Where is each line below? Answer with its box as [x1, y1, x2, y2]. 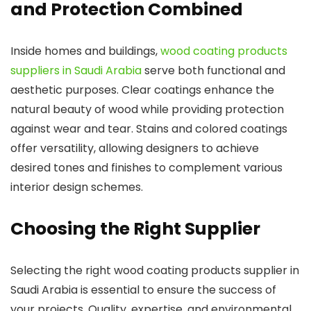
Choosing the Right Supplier [10, 217, 260, 242]
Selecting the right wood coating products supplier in [10, 262, 299, 279]
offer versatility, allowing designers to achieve [10, 140, 259, 157]
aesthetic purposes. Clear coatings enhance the [10, 82, 274, 99]
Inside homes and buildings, [10, 43, 160, 60]
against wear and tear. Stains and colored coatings [10, 121, 287, 137]
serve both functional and [142, 62, 285, 79]
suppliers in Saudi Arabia [10, 62, 142, 79]
